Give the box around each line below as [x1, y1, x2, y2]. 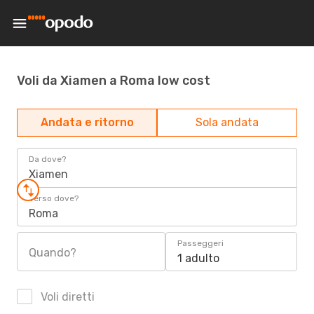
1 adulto [177, 252, 219, 265]
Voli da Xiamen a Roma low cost [17, 72, 210, 88]
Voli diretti [38, 290, 95, 303]
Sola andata [196, 116, 259, 129]
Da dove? [29, 154, 66, 164]
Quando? [29, 246, 76, 259]
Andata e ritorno [40, 116, 134, 129]
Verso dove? [29, 193, 78, 203]
